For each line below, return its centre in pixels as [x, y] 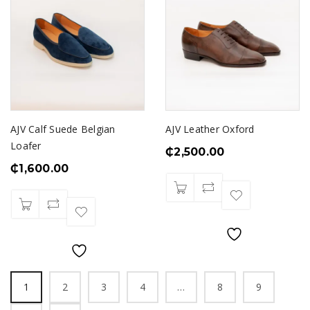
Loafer [26, 146]
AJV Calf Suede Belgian [63, 129]
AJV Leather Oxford [210, 129]
